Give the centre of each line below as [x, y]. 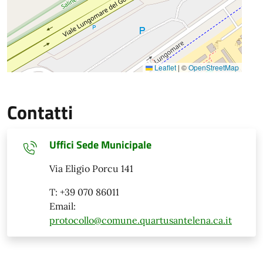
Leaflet [164, 67]
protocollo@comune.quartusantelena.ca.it [141, 220]
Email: [63, 206]
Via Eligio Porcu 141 [91, 168]
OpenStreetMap [214, 67]
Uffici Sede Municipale [100, 145]
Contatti [40, 112]
